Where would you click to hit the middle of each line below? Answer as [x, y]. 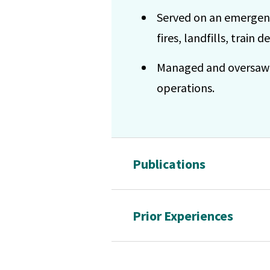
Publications [169, 164]
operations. [185, 88]
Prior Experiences [183, 215]
